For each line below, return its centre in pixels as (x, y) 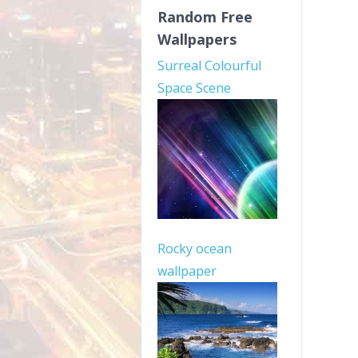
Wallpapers (197, 39)
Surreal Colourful (209, 66)
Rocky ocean (195, 249)
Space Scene (194, 88)
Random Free (205, 17)
